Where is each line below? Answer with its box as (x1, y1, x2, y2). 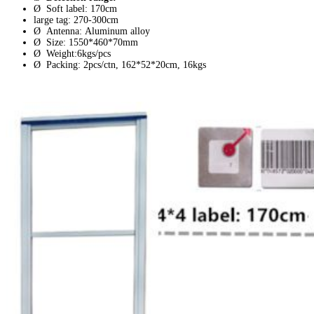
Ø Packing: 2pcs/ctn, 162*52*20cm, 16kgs (34, 60, 206, 71)
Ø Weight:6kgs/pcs (34, 48, 111, 60)
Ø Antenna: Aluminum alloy (34, 26, 150, 37)
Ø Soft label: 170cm (34, 4, 117, 15)
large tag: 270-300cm (34, 15, 118, 26)
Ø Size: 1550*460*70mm (34, 37, 138, 48)
